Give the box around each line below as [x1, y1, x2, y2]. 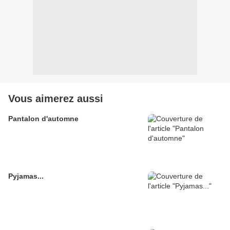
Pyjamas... [8, 172, 44, 181]
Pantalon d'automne [8, 114, 79, 123]
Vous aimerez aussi [8, 93, 103, 105]
